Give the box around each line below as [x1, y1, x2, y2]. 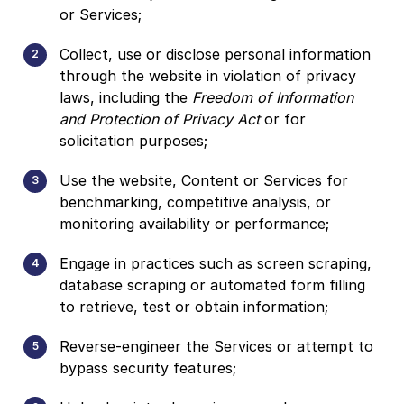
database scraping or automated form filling [60, 275, 365, 294]
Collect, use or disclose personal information [60, 44, 371, 63]
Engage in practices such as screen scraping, [60, 253, 372, 272]
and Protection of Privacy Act [60, 109, 260, 128]
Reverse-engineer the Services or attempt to [60, 336, 373, 355]
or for [260, 109, 306, 128]
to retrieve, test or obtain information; [60, 297, 328, 316]
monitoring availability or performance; [60, 214, 329, 233]
